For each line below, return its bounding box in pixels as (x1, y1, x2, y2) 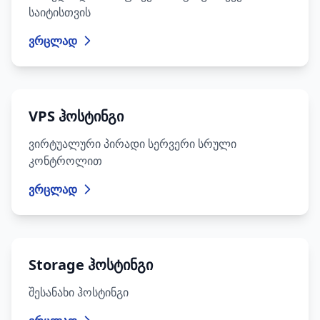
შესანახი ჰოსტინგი (29, 284, 129, 300)
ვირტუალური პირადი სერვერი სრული (29, 136, 236, 151)
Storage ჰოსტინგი (29, 255, 153, 274)
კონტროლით (29, 153, 102, 169)
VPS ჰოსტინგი (29, 106, 124, 126)
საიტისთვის (29, 4, 91, 20)
